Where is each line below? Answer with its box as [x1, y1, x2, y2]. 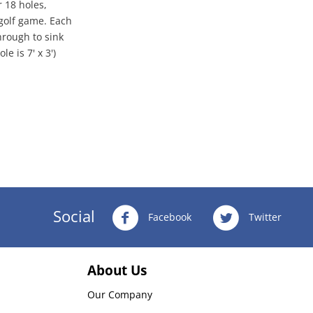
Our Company [87, 287, 153, 301]
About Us [87, 261, 147, 279]
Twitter [245, 210, 282, 224]
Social [52, 205, 95, 226]
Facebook [145, 210, 191, 224]
